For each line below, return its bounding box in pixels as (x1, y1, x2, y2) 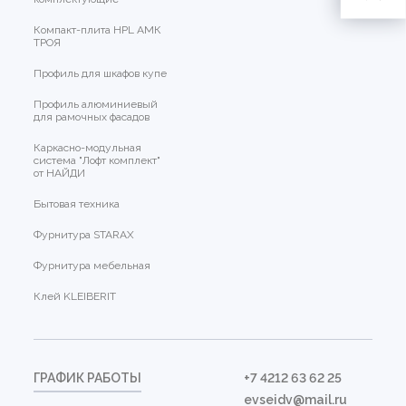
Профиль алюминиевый (34, 98, 159, 111)
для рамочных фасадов (34, 111, 150, 124)
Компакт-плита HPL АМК (34, 24, 162, 37)
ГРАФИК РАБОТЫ (34, 371, 142, 386)
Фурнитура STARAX (34, 228, 135, 242)
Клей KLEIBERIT (34, 290, 117, 304)
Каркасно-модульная (34, 141, 142, 155)
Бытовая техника (34, 198, 121, 211)
